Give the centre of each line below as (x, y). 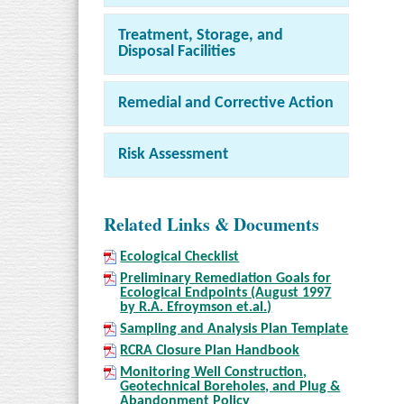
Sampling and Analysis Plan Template (234, 329)
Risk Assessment (173, 155)
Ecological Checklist (180, 257)
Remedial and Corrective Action (226, 103)
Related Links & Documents (211, 224)
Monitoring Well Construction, (214, 372)
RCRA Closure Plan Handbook (210, 350)
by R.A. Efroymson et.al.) (196, 307)
